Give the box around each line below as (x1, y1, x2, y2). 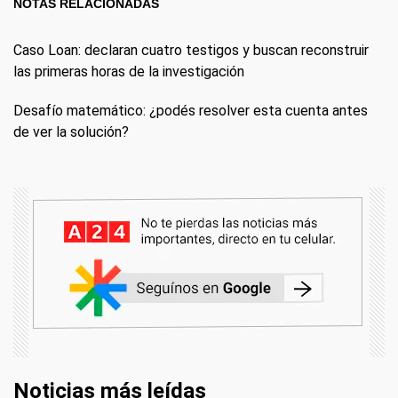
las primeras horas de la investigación (13, 62, 244, 80)
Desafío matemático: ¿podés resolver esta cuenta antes (13, 101, 368, 119)
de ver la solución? (13, 123, 129, 140)
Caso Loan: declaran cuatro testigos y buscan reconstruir (13, 41, 369, 59)
